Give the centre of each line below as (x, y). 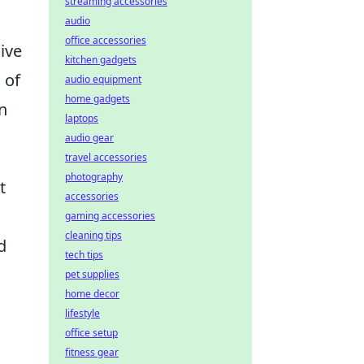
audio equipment (103, 79)
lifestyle (82, 313)
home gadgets (97, 99)
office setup (91, 333)
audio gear (89, 138)
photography (94, 177)
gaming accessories (110, 216)
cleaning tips (93, 235)
